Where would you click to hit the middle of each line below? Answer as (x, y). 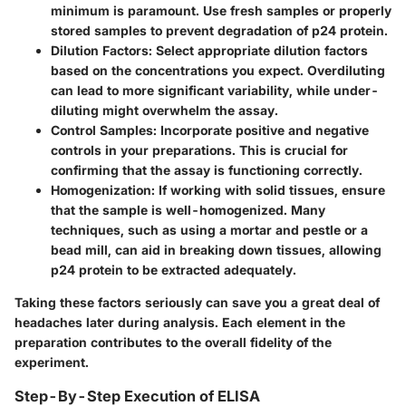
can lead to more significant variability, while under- (215, 90)
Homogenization (101, 189)
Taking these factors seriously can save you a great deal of (197, 302)
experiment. (52, 362)
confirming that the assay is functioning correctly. (207, 169)
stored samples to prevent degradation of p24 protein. (219, 30)
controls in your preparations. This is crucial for (199, 150)
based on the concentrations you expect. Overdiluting (218, 70)
